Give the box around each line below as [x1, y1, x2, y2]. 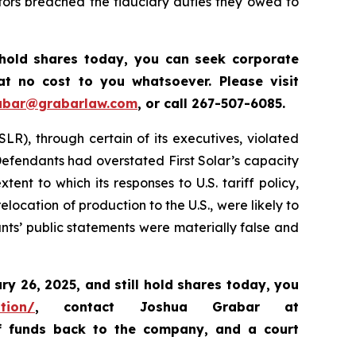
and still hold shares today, [84, 277, 275, 293]
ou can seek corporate [141, 51, 300, 68]
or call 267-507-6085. [145, 95, 285, 112]
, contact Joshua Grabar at [35, 299, 299, 315]
